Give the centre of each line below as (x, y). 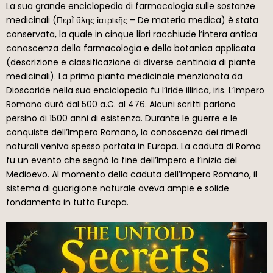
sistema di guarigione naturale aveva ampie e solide (118, 188)
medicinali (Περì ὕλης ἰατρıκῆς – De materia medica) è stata (132, 20)
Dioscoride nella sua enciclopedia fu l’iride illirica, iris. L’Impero (135, 90)
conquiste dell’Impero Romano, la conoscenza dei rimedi (127, 132)
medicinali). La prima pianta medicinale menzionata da (124, 76)
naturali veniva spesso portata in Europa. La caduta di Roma (133, 146)
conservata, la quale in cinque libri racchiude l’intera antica (132, 34)
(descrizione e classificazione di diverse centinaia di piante (131, 62)
